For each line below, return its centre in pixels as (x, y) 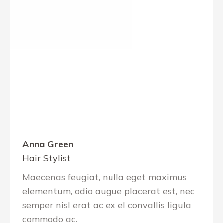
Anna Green (48, 144)
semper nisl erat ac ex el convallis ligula (107, 205)
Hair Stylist (47, 158)
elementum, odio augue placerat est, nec (109, 191)
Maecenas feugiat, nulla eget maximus (105, 177)
